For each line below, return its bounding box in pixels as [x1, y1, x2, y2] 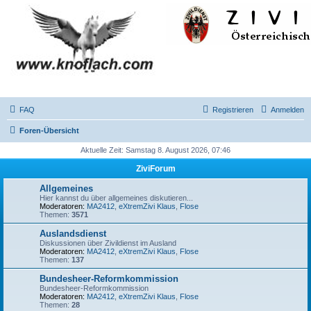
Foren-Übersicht [19, 126, 79, 135]
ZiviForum [135, 164, 176, 174]
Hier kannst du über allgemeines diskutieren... [40, 194, 193, 202]
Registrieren [212, 106, 253, 114]
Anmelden [271, 106, 304, 114]
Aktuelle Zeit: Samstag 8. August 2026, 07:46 [81, 146, 230, 154]
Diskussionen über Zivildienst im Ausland [40, 239, 176, 247]
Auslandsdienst [40, 228, 106, 239]
